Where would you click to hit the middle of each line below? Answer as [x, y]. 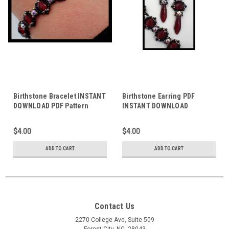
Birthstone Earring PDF [159, 96]
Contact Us [114, 206]
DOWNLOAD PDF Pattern [51, 106]
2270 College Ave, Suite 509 [114, 220]
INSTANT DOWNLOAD [155, 106]
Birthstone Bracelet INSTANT [60, 96]
